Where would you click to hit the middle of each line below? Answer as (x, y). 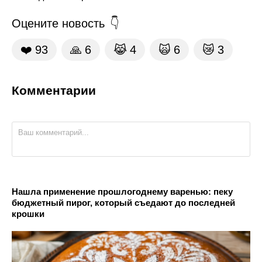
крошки (28, 213)
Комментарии (54, 90)
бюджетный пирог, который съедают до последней (123, 202)
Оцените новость (58, 23)
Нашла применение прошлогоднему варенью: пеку (122, 191)
